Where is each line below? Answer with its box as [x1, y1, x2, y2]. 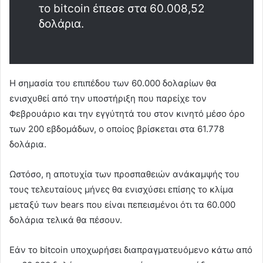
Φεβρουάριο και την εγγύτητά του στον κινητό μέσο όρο [9, 107, 245, 119]
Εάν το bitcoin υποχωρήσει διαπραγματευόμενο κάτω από [9, 244, 252, 255]
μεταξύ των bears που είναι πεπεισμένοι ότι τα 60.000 [9, 198, 235, 210]
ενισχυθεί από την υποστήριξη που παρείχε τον [9, 92, 207, 104]
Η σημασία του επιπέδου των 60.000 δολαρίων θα [9, 77, 217, 89]
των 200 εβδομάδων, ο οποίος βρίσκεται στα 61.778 [9, 123, 224, 134]
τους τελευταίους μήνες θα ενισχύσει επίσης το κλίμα [9, 183, 234, 195]
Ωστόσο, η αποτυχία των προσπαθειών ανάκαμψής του [9, 168, 240, 180]
